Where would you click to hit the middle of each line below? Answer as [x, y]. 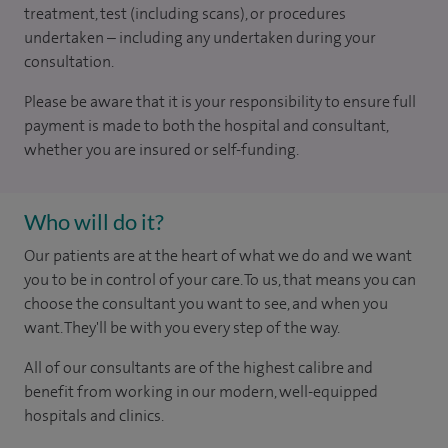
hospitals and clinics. [94, 415]
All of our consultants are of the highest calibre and [198, 367]
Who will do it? [94, 221]
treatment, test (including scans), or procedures [185, 13]
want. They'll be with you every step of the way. [182, 327]
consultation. [69, 61]
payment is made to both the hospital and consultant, [206, 125]
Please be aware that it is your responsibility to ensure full [220, 101]
